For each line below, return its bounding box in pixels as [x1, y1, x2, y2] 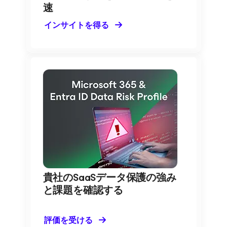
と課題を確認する [43, 182, 123, 199]
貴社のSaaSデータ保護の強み [43, 169, 176, 186]
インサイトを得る [44, 18, 109, 32]
